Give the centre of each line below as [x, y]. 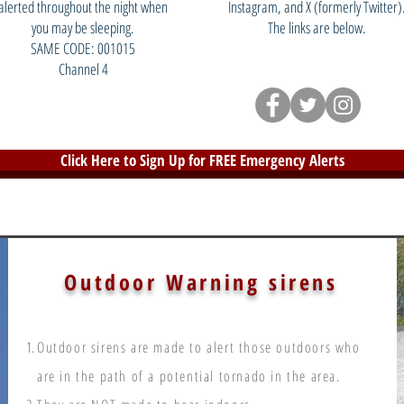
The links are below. [317, 28]
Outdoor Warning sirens [201, 282]
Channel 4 [83, 69]
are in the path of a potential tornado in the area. [189, 376]
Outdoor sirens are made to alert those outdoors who [199, 347]
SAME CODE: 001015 [83, 48]
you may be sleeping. [83, 28]
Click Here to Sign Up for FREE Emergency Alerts [202, 160]
